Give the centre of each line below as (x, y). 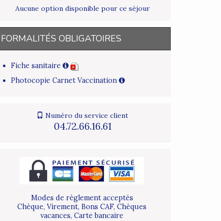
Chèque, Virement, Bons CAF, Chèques (82, 207)
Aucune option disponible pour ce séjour (82, 9)
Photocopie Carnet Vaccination (65, 81)
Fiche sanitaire (37, 66)
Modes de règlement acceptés (82, 198)
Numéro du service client (86, 116)
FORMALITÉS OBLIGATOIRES (61, 39)
